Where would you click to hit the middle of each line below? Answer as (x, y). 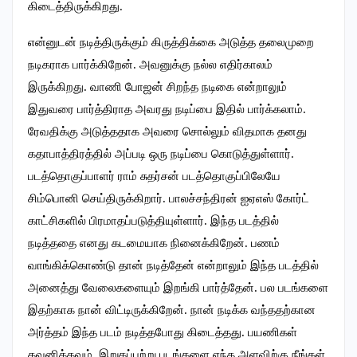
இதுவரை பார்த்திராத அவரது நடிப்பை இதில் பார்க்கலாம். (167, 110)
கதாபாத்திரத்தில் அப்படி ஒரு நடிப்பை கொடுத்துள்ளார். (161, 154)
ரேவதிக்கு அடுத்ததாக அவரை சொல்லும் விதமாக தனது (167, 132)
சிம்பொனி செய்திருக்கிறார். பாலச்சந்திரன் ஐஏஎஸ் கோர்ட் (169, 199)
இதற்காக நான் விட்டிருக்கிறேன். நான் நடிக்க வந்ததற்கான (172, 310)
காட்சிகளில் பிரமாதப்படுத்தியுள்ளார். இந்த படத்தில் (153, 221)
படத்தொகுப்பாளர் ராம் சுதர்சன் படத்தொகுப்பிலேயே (154, 177)
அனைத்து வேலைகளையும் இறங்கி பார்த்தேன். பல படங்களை (178, 288)
